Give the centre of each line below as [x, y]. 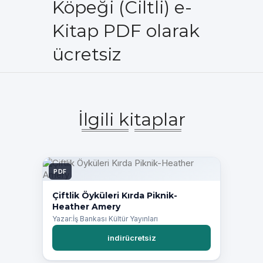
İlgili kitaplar [131, 119]
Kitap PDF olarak [126, 31]
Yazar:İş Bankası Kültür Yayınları [105, 219]
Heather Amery [86, 207]
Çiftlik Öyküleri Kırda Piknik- [115, 195]
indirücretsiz [131, 238]
